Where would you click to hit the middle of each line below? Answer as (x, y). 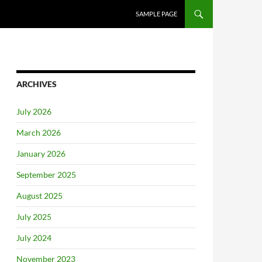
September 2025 (46, 175)
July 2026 (34, 111)
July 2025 (34, 217)
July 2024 (34, 238)
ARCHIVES (37, 84)
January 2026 (41, 154)
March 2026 (39, 132)
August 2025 (39, 196)
